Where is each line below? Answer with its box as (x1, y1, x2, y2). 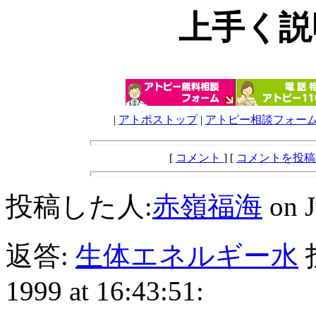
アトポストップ (119, 114, 197, 126)
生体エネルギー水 (75, 241, 298, 272)
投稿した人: (6, 191, 152, 222)
